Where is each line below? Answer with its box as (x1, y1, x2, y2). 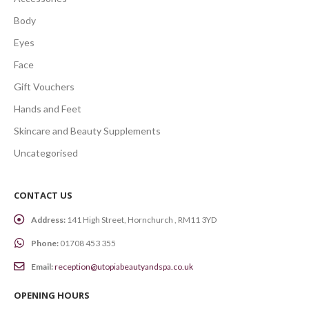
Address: (31, 215, 66, 226)
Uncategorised (14, 146, 78, 159)
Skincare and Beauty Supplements (14, 124, 161, 137)
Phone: (31, 238, 59, 249)
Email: (31, 261, 53, 272)
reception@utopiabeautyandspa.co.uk (54, 261, 193, 272)
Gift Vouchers (14, 80, 74, 92)
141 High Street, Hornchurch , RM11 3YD (67, 215, 217, 226)
